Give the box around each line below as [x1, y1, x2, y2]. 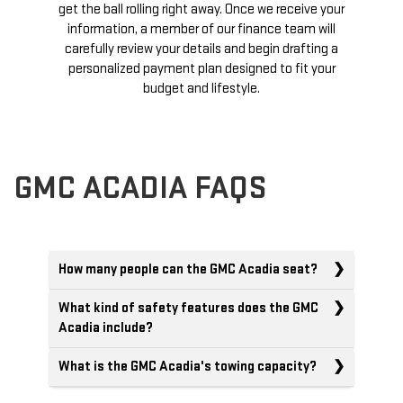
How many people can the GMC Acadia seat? [58, 261, 318, 279]
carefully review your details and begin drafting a [65, 40, 338, 58]
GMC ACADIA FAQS [13, 169, 266, 209]
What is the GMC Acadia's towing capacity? [58, 358, 317, 376]
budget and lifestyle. [143, 80, 260, 98]
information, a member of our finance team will [67, 21, 336, 39]
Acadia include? [58, 319, 153, 337]
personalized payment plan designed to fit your [67, 60, 336, 78]
